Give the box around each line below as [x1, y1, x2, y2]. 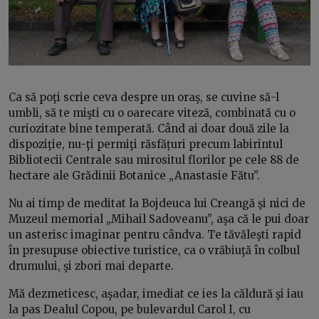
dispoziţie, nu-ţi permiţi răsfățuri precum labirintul [9, 137, 283, 152]
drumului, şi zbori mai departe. [9, 259, 174, 273]
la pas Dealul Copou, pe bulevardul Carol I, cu [9, 303, 251, 317]
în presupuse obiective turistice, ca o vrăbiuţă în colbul [9, 244, 300, 258]
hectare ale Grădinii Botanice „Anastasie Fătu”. [9, 169, 260, 183]
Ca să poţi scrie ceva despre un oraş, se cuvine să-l [9, 90, 279, 105]
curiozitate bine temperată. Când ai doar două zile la [9, 122, 289, 136]
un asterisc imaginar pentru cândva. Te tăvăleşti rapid [9, 228, 301, 242]
